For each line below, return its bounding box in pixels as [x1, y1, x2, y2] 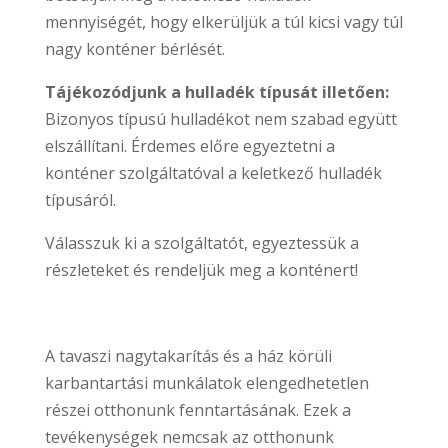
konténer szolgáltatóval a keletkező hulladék [44, 161, 382, 184]
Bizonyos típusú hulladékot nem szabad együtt [44, 107, 397, 130]
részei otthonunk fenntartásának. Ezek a [44, 398, 351, 421]
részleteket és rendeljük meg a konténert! [44, 258, 358, 281]
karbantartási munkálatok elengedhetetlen [44, 371, 369, 394]
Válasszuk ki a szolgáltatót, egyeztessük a [44, 231, 359, 254]
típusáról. [44, 188, 116, 211]
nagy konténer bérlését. [44, 37, 225, 60]
